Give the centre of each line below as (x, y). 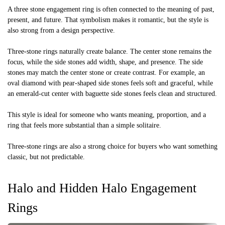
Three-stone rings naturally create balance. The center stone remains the (109, 51)
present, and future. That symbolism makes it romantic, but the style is (108, 20)
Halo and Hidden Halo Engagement (102, 188)
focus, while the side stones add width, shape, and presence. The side (105, 62)
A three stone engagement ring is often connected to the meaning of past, (111, 9)
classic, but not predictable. (46, 157)
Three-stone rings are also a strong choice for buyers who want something (113, 146)
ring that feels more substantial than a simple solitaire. (84, 125)
